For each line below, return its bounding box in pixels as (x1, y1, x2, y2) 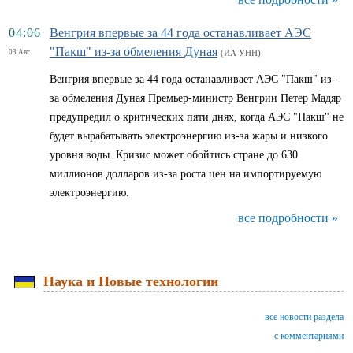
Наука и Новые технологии (43, 273, 218, 289)
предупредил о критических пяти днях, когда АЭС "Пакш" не (50, 111, 344, 123)
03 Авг (9, 48, 30, 56)
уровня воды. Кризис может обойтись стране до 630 (50, 149, 298, 161)
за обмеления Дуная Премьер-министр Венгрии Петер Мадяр (50, 92, 341, 104)
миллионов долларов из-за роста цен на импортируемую (50, 168, 321, 180)
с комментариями (274, 330, 344, 341)
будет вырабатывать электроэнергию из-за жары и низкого (50, 130, 328, 142)
